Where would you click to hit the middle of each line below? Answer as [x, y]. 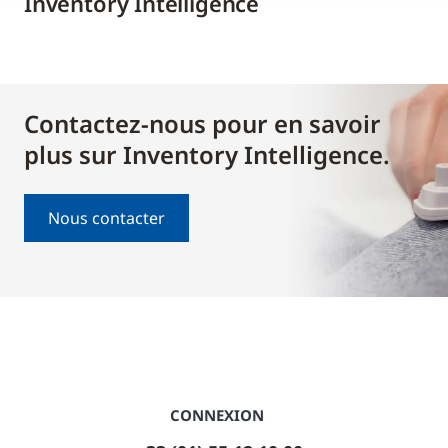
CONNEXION [216, 414]
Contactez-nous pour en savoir [202, 123]
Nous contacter [106, 217]
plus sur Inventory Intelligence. [207, 154]
